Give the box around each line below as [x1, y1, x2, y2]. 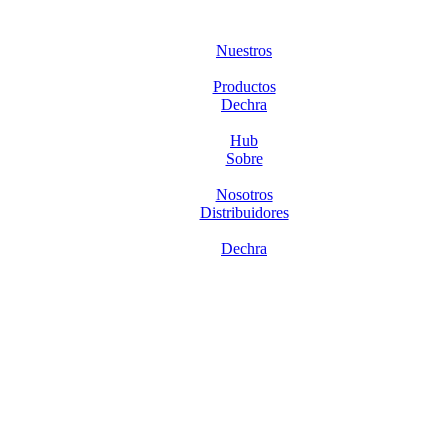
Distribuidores [199, 204, 289, 221]
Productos [212, 78, 276, 95]
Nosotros [215, 186, 273, 203]
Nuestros [216, 42, 272, 59]
